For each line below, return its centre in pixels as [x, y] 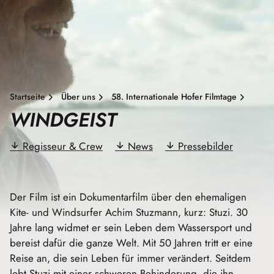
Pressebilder [206, 146]
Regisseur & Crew [63, 146]
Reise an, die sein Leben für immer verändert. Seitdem [130, 258]
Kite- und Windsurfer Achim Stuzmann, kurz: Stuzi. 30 [129, 212]
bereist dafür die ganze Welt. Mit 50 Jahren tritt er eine [131, 243]
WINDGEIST [63, 120]
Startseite [28, 97]
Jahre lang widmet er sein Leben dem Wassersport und [131, 228]
